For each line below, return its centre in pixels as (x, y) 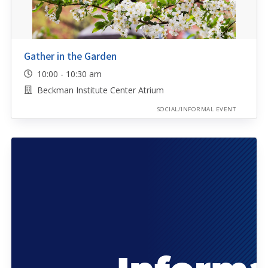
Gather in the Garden (70, 56)
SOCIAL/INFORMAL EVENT (196, 109)
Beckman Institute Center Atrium (100, 90)
